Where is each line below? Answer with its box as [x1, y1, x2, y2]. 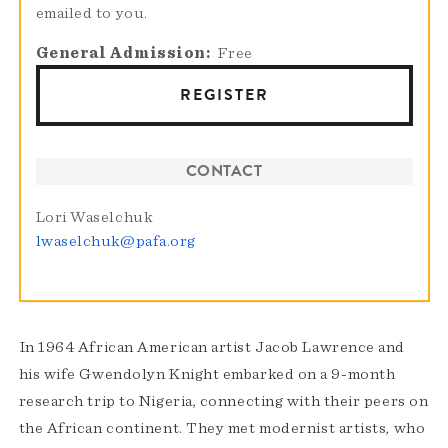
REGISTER [179, 83, 269, 108]
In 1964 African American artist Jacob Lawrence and [18, 339, 405, 356]
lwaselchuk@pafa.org [35, 233, 196, 250]
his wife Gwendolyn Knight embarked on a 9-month [18, 366, 396, 383]
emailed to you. [35, 5, 148, 22]
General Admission [35, 45, 206, 62]
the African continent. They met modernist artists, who [18, 420, 426, 437]
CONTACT [185, 159, 263, 184]
